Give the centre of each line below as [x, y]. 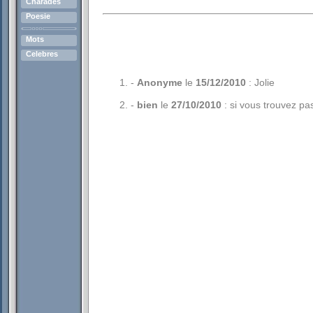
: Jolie [260, 82]
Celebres [42, 54]
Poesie [38, 16]
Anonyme [160, 82]
